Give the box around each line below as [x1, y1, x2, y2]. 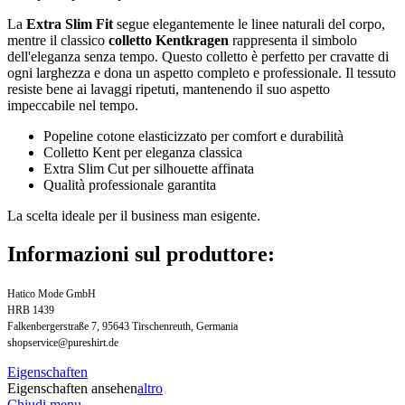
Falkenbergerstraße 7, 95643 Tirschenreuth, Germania [7, 319, 238, 333]
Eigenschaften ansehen [7, 380, 137, 396]
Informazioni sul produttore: [7, 241, 275, 266]
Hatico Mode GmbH [7, 287, 96, 300]
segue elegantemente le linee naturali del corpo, [113, 15, 385, 32]
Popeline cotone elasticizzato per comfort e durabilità [43, 127, 344, 144]
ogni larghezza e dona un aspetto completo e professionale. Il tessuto [7, 64, 396, 80]
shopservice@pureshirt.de [7, 335, 118, 349]
